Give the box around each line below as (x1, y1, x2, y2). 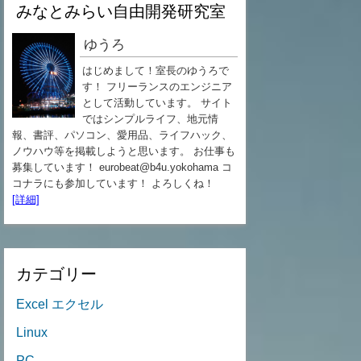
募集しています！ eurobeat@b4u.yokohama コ (12, 161, 232, 173)
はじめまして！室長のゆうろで (81, 64, 229, 77)
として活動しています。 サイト (81, 97, 232, 109)
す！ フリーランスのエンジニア (81, 81, 232, 93)
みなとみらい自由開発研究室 (16, 2, 226, 20)
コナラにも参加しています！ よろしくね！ (12, 177, 218, 189)
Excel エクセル (16, 297, 103, 311)
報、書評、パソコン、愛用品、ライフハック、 (12, 129, 232, 141)
